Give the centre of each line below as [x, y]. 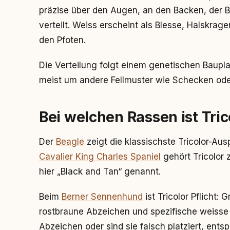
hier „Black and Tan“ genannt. [100, 171]
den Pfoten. [62, 40]
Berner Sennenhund [102, 197]
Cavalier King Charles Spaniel [100, 157]
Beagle [70, 142]
